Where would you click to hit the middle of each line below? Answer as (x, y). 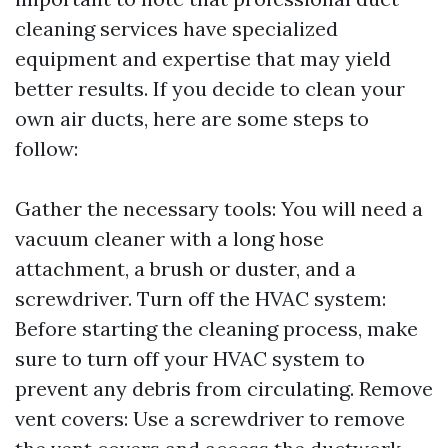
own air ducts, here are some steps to (192, 118)
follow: (46, 148)
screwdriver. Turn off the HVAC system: (200, 298)
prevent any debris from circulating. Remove (224, 388)
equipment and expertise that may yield (203, 58)
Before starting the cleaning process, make (216, 328)
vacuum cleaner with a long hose (169, 238)
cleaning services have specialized (176, 28)
